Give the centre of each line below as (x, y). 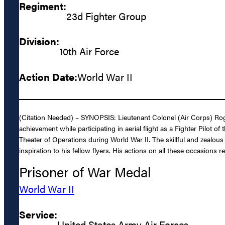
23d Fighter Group (106, 16)
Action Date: (48, 76)
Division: (39, 41)
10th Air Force (89, 51)
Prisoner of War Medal (85, 172)
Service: (38, 214)
